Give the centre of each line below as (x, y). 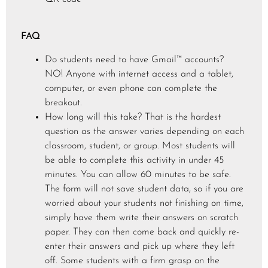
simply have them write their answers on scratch (141, 217)
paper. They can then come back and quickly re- (142, 232)
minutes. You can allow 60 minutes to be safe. (138, 174)
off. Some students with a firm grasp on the (132, 261)
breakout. (63, 103)
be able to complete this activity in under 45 (134, 160)
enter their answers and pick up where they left (140, 246)
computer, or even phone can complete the (131, 88)
